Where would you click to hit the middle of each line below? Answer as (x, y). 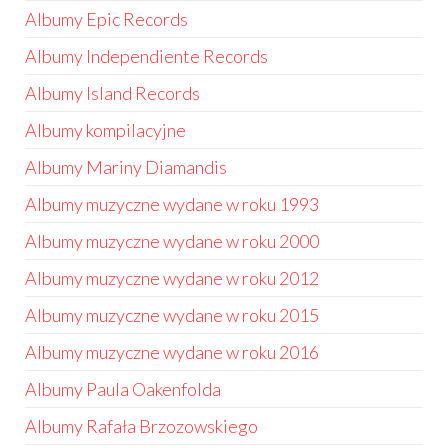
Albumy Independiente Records (146, 56)
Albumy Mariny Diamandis (126, 167)
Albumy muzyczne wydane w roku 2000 (172, 241)
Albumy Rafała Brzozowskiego (141, 426)
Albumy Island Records (112, 93)
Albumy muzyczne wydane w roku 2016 (172, 352)
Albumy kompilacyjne (105, 130)
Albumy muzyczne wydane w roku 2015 (172, 315)
